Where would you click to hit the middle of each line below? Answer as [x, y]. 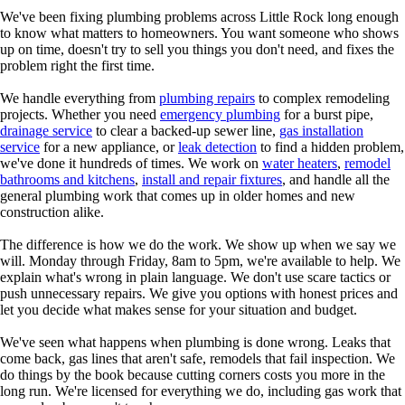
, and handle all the [336, 179]
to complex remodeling [322, 98]
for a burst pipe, [327, 114]
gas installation [321, 131]
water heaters [300, 163]
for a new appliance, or [109, 147]
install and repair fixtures [212, 179]
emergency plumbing [220, 114]
